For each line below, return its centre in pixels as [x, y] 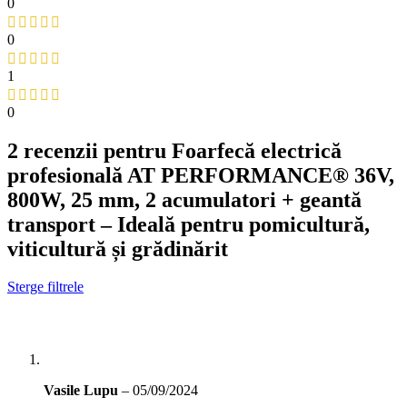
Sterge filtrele [45, 287]
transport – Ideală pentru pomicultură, [189, 224]
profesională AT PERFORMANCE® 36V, [201, 175]
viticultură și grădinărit [118, 248]
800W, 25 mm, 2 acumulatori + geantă [184, 199]
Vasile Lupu [83, 391]
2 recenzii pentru [89, 150]
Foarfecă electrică [257, 150]
